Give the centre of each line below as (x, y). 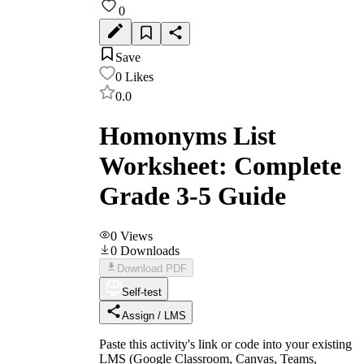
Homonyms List (188, 136)
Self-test (142, 292)
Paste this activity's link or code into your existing (225, 344)
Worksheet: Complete (220, 166)
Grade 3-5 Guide (193, 196)
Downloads (150, 250)
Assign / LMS (154, 315)
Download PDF (152, 268)
